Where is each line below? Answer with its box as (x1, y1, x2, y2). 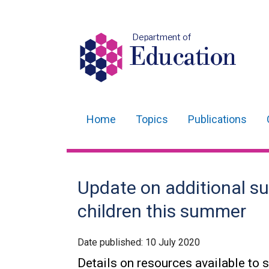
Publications (188, 113, 247, 125)
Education (130, 43, 237, 73)
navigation (77, 147, 146, 164)
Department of (131, 32, 191, 42)
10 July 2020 (145, 237, 200, 248)
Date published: (77, 237, 145, 248)
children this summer (77, 201, 246, 222)
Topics (136, 113, 168, 125)
